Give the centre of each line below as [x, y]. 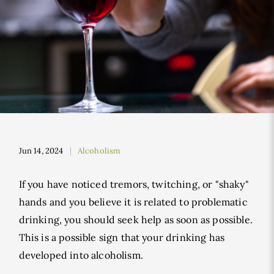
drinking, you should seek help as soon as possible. [135, 220]
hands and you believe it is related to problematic [133, 202]
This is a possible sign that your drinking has [122, 237]
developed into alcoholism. [81, 255]
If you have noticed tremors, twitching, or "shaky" [134, 184]
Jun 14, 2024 [41, 151]
